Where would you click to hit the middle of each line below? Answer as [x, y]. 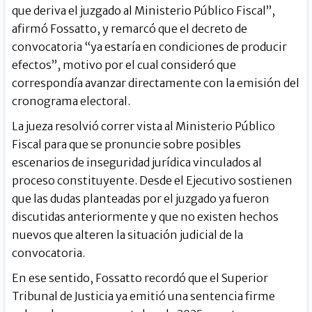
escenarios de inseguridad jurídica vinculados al [137, 163]
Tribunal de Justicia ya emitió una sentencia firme [144, 296]
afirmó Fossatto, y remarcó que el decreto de [130, 29]
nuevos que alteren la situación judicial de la [128, 235]
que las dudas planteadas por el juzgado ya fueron [141, 199]
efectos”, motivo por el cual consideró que [124, 65]
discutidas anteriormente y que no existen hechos [146, 217]
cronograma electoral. [71, 101]
